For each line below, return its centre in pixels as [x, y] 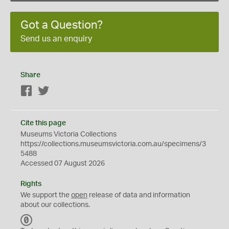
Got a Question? [62, 25]
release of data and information [139, 195]
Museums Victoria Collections [68, 134]
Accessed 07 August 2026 [63, 164]
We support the [46, 195]
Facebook [49, 91]
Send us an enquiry [56, 39]
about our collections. [55, 205]
